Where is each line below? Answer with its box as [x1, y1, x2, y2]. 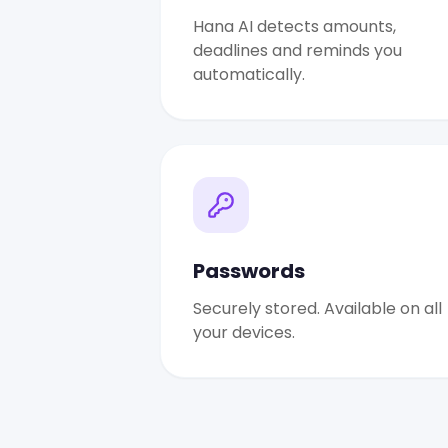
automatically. [193, 63, 305, 86]
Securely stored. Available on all [193, 297, 442, 320]
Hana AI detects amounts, [193, 15, 396, 38]
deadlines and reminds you [193, 39, 402, 62]
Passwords [193, 257, 305, 285]
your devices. [193, 321, 295, 344]
